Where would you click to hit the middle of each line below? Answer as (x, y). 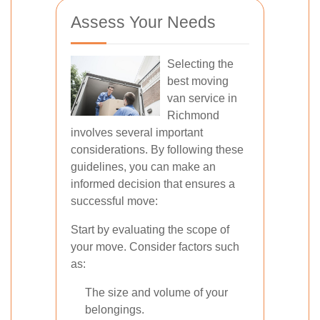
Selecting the (200, 64)
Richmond (193, 115)
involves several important (137, 132)
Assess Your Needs (143, 22)
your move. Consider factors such (155, 247)
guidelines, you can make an (143, 167)
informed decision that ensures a (153, 184)
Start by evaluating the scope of (150, 230)
